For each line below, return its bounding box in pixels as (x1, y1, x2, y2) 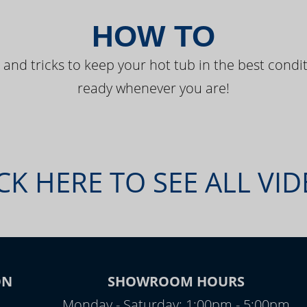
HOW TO (92, 19, 215, 53)
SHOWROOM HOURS (107, 272, 245, 291)
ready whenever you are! (77, 79, 230, 97)
